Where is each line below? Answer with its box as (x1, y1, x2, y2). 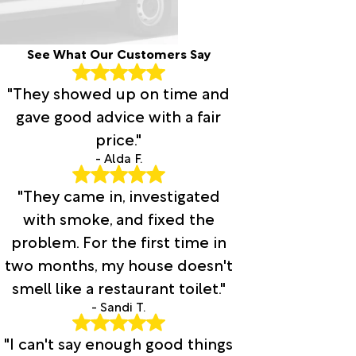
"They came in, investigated (17, 182, 220, 207)
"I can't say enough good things (4, 330, 234, 354)
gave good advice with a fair (16, 103, 222, 128)
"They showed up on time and (7, 80, 230, 105)
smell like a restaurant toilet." (11, 274, 226, 299)
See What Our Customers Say (26, 43, 211, 63)
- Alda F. (95, 148, 142, 168)
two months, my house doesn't (4, 251, 233, 276)
